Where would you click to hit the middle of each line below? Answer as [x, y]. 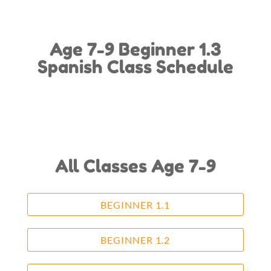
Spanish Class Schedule [135, 67]
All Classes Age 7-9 [135, 166]
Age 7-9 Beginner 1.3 [135, 49]
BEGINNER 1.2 [135, 240]
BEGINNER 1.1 [135, 204]
